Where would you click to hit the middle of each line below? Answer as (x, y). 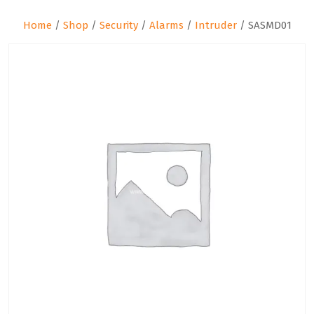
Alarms (166, 25)
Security (118, 25)
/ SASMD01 (264, 25)
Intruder (216, 25)
